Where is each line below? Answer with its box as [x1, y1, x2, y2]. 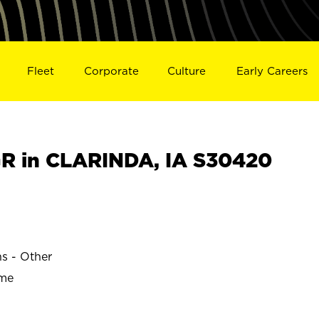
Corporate [83, 64, 139, 77]
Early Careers [236, 64, 308, 77]
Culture [167, 64, 206, 77]
